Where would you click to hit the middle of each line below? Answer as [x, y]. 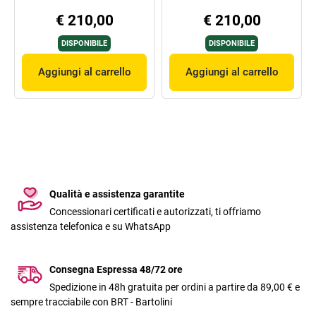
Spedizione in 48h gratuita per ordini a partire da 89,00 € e [175, 287]
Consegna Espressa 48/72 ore [116, 270]
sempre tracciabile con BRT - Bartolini [91, 302]
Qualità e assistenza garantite [117, 194]
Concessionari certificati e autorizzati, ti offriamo [155, 212]
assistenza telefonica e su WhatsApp [91, 227]
